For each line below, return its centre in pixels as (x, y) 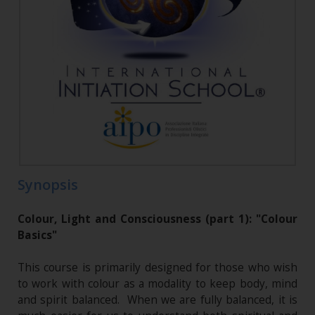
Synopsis (48, 184)
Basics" (37, 235)
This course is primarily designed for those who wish (157, 267)
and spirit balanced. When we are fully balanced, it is (157, 300)
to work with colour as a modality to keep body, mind (157, 283)
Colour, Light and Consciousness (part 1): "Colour (157, 219)
